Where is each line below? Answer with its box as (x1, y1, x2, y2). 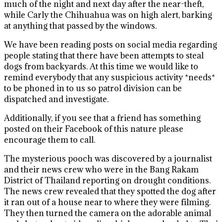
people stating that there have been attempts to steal (4, 50, 204, 61)
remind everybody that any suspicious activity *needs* (4, 72, 215, 83)
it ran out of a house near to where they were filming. (4, 197, 211, 208)
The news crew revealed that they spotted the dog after (4, 186, 216, 197)
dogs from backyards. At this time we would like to (4, 61, 198, 72)
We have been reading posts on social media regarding (4, 39, 217, 50)
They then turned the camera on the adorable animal (4, 208, 211, 219)
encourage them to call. (4, 134, 95, 145)
